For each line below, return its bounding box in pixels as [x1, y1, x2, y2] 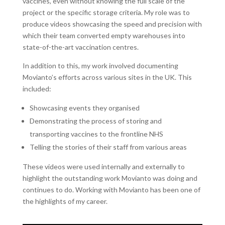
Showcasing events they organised [29, 103, 140, 112]
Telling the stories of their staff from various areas [29, 143, 187, 151]
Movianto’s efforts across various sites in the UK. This [22, 73, 192, 81]
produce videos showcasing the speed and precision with [22, 20, 202, 28]
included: [22, 84, 51, 93]
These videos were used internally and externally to [22, 162, 185, 171]
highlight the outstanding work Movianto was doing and [22, 174, 197, 182]
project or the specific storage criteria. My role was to [22, 8, 190, 17]
